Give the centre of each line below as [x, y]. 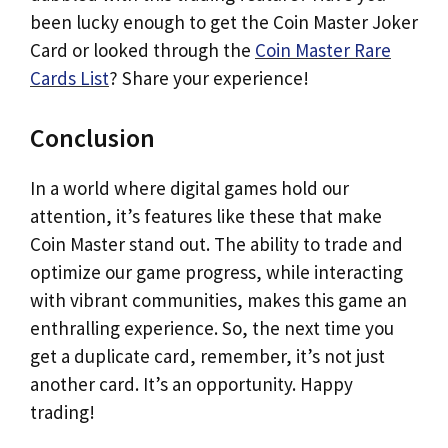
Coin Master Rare [323, 50]
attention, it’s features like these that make [206, 215]
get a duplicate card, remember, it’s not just [207, 355]
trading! [62, 411]
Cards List [69, 78]
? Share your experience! [209, 78]
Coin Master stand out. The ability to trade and [216, 243]
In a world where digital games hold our [189, 187]
